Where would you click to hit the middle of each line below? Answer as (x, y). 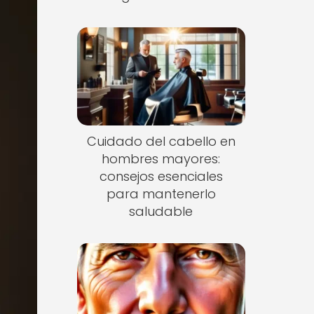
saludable (161, 211)
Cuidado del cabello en (161, 141)
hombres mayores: (161, 158)
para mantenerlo (161, 193)
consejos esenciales (161, 176)
